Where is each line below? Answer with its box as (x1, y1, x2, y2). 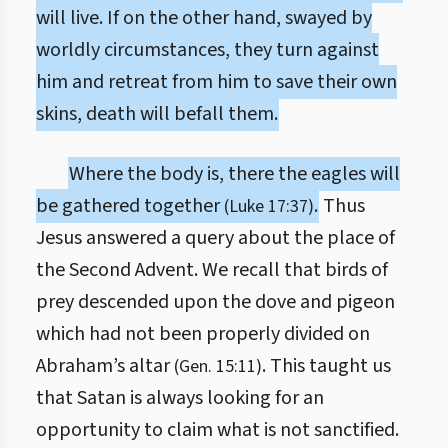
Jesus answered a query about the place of (36, 224, 395, 252)
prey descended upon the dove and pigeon (36, 288, 395, 316)
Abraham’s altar (36, 352, 174, 380)
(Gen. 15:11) (174, 354, 262, 379)
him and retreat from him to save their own (36, 68, 397, 96)
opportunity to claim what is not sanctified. (36, 416, 399, 444)
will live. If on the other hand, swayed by (36, 4, 372, 32)
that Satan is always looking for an (36, 384, 324, 412)
